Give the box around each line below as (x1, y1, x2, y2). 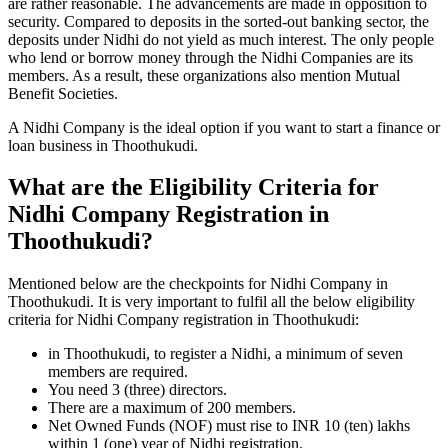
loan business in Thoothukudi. (8, 136, 198, 154)
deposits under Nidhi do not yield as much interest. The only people (8, 30, 434, 48)
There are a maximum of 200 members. (48, 399, 300, 417)
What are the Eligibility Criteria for (8, 174, 379, 201)
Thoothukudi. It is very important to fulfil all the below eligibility (8, 293, 415, 311)
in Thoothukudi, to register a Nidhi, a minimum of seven (48, 345, 403, 363)
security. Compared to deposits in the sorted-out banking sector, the (8, 12, 429, 30)
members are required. (48, 363, 192, 381)
